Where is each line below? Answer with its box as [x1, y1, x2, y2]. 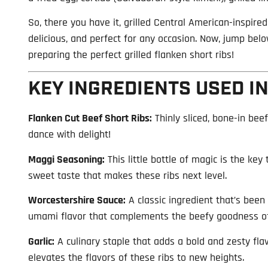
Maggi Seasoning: [28, 152, 105, 166]
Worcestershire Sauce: [28, 193, 126, 208]
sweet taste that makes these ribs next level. [28, 168, 227, 182]
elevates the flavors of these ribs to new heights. [28, 250, 244, 264]
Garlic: [28, 234, 54, 248]
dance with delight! [28, 127, 111, 142]
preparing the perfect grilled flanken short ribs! [28, 47, 234, 62]
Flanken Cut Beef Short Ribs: [28, 111, 152, 126]
